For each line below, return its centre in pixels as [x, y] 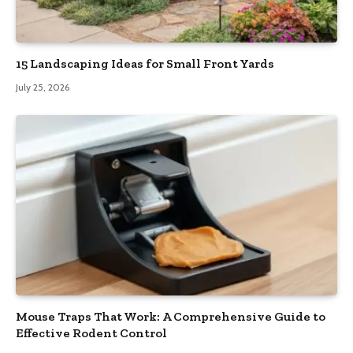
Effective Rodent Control [91, 333]
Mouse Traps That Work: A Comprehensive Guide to [171, 317]
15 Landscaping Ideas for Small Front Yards [145, 63]
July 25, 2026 [43, 87]
